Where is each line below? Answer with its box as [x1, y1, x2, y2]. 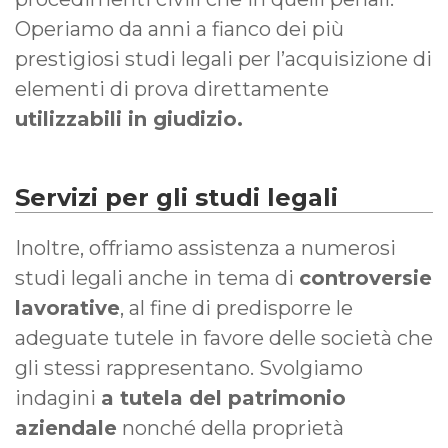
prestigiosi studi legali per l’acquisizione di [15, 46, 432, 71]
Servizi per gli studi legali [15, 182, 338, 212]
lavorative [15, 295, 120, 320]
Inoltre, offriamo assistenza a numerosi [15, 235, 396, 260]
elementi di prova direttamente [15, 76, 329, 101]
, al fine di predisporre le [120, 295, 353, 320]
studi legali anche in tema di [15, 265, 299, 290]
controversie [299, 265, 432, 290]
